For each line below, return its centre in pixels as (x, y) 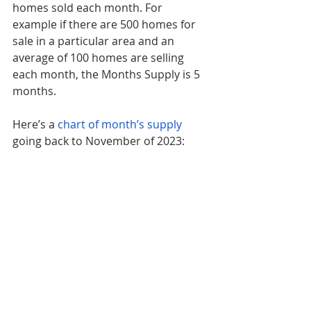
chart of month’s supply (120, 124)
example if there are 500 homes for (106, 24)
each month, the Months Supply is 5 (108, 74)
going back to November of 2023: (99, 141)
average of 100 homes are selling (100, 57)
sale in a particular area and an (95, 41)
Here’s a (35, 124)
